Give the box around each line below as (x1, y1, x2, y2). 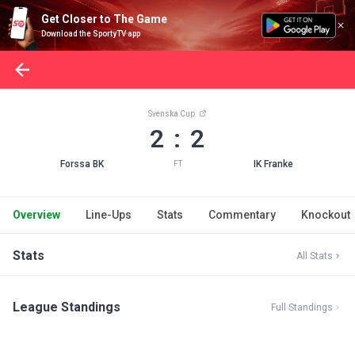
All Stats (296, 250, 333, 261)
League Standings (13, 300, 120, 315)
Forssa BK (59, 158, 104, 170)
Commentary (208, 208, 276, 221)
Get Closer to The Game (41, 13, 167, 25)
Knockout (301, 208, 350, 221)
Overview (13, 208, 60, 221)
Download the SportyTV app (41, 29, 140, 38)
